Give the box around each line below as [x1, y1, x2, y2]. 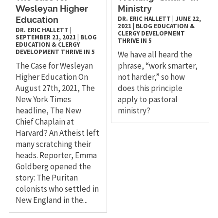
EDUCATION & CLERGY [15, 40, 80, 49]
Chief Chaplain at [15, 116, 74, 127]
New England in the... [15, 195, 88, 206]
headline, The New [15, 105, 81, 116]
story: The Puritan [15, 172, 78, 183]
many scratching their [15, 139, 91, 150]
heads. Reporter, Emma [15, 150, 97, 161]
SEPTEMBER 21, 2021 [15, 33, 76, 42]
